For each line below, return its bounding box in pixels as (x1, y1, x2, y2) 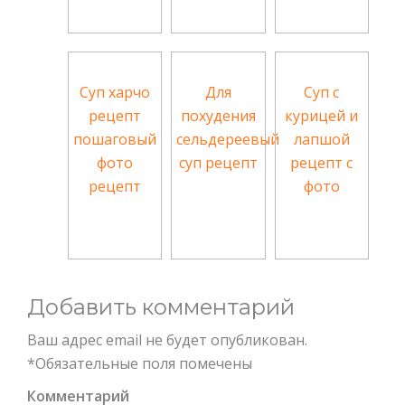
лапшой (293, 129, 350, 150)
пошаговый (73, 129, 157, 150)
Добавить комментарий (27, 294, 295, 321)
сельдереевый (176, 129, 280, 150)
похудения (181, 106, 257, 127)
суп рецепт (179, 153, 259, 174)
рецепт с (290, 153, 353, 174)
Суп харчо (80, 82, 151, 103)
